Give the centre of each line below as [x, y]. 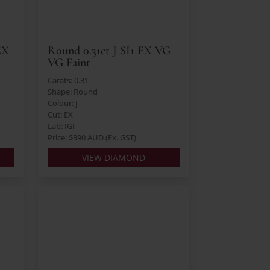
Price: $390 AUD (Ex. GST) [92, 138]
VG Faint [69, 63]
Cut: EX [60, 115]
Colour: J [62, 103]
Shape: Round [72, 92]
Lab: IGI [61, 126]
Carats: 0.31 [68, 80]
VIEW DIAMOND [113, 158]
